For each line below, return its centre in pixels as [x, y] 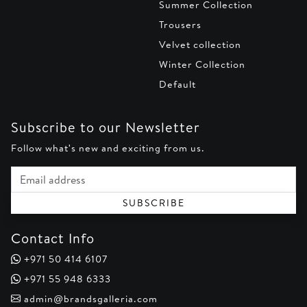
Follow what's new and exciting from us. [108, 148]
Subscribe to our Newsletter [106, 127]
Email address [44, 173]
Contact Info [53, 238]
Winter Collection [202, 65]
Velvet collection [200, 45]
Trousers [180, 25]
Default [177, 85]
